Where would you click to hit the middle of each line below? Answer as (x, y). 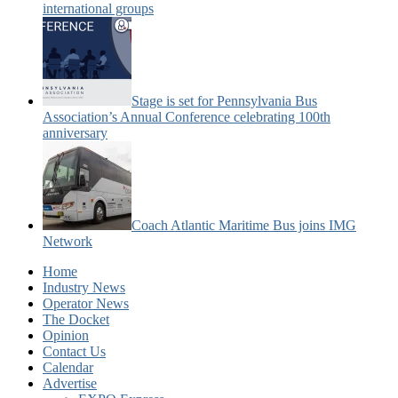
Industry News (84, 288)
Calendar (68, 368)
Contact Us (74, 352)
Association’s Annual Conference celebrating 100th (187, 117)
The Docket (76, 320)
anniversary (75, 133)
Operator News (86, 304)
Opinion (66, 336)
